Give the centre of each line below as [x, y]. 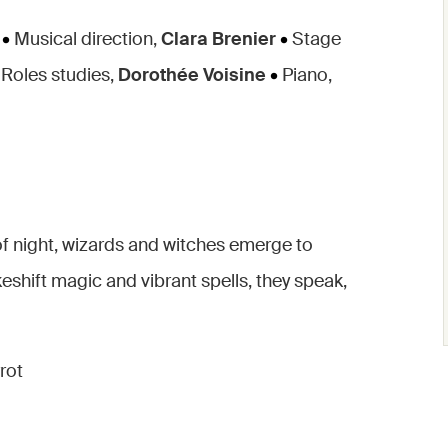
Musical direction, [83, 39]
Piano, [305, 75]
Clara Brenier [216, 39]
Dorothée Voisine [192, 75]
